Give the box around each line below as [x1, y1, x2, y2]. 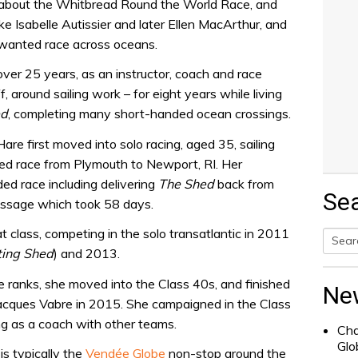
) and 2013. [54, 245, 120, 262]
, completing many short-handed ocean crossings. [8, 105, 291, 122]
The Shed [158, 175, 214, 192]
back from [214, 175, 274, 192]
